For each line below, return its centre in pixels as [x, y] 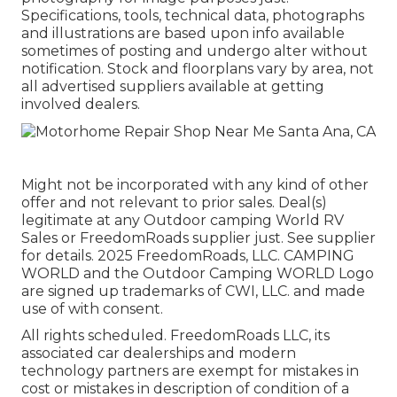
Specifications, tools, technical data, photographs [193, 15]
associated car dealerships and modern [159, 353]
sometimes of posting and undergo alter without [195, 51]
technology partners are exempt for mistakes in [190, 370]
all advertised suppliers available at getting [173, 86]
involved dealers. [81, 104]
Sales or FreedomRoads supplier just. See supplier [198, 237]
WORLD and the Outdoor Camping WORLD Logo [198, 273]
